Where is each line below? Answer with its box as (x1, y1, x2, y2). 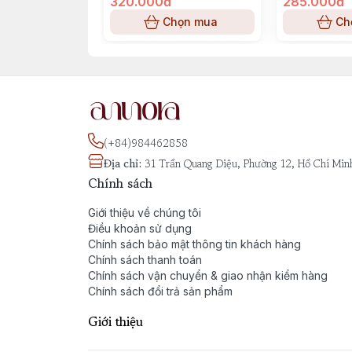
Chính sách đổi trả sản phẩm (88, 284, 233, 298)
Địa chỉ (104, 156, 138, 171)
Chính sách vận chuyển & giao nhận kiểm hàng (88, 269, 328, 282)
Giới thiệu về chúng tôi (88, 206, 201, 219)
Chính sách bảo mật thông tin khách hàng (88, 237, 301, 251)
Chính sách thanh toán (88, 253, 202, 266)
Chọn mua (163, 15, 218, 28)
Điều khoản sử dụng (88, 222, 192, 235)
